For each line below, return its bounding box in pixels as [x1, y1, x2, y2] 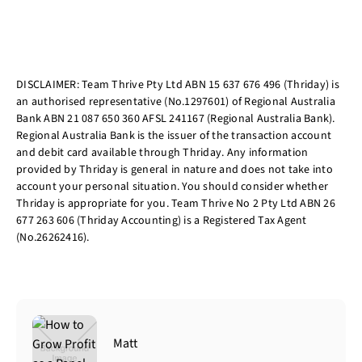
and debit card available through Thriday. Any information [16, 144, 309, 161]
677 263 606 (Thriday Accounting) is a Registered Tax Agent [16, 212, 307, 229]
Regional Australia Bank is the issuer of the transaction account [16, 127, 331, 144]
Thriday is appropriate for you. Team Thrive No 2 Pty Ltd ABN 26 [16, 195, 335, 212]
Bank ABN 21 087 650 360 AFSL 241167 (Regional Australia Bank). [16, 110, 335, 127]
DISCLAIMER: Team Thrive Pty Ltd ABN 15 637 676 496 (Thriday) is [16, 76, 339, 93]
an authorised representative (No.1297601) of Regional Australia [16, 93, 335, 110]
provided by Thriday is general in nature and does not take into [16, 161, 333, 178]
